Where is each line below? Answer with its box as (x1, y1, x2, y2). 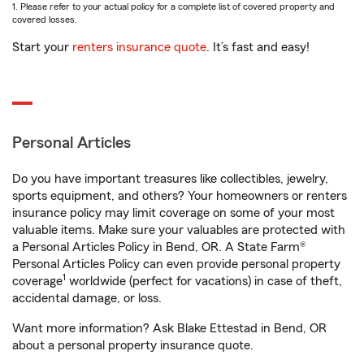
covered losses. (12, 15, 77, 25)
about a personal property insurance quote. (12, 339, 253, 353)
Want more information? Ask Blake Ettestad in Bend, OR (12, 322, 327, 336)
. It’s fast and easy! (206, 41, 310, 54)
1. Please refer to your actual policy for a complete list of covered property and (12, 2, 335, 12)
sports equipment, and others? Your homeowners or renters (12, 189, 347, 203)
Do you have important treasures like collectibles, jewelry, (12, 172, 328, 186)
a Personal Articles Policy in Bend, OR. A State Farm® (12, 240, 306, 254)
